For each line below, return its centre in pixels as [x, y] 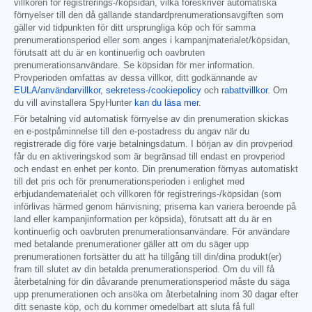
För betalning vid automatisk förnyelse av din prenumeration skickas [151, 119]
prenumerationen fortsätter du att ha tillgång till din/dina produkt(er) [148, 257]
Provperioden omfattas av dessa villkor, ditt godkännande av [136, 78]
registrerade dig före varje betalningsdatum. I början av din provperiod [153, 145]
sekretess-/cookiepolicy [154, 91]
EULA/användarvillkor [57, 91]
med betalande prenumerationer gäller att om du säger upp [131, 245]
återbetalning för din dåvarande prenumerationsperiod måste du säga [152, 282]
